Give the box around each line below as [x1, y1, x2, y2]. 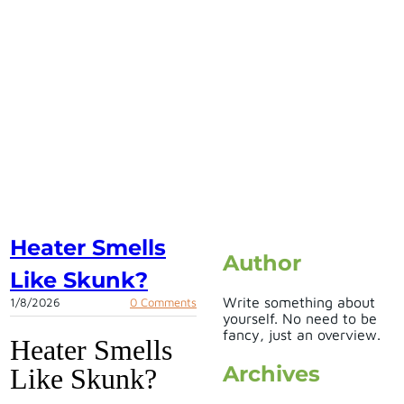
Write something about [223, 293, 375, 310]
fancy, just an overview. [223, 326, 381, 343]
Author [223, 249, 301, 276]
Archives [223, 360, 320, 387]
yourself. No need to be [223, 309, 377, 326]
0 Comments [130, 295, 197, 309]
